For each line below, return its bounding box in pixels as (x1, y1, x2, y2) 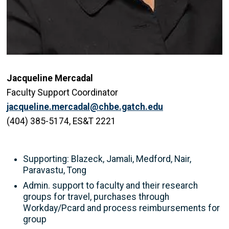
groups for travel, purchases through (23, 191, 169, 202)
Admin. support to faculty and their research (23, 180, 198, 191)
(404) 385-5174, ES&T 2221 (7, 116, 116, 127)
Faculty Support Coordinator (7, 87, 118, 98)
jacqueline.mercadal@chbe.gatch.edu (7, 102, 163, 112)
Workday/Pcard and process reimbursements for (23, 202, 220, 213)
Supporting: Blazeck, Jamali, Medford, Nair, (23, 153, 191, 164)
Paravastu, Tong (23, 165, 86, 175)
